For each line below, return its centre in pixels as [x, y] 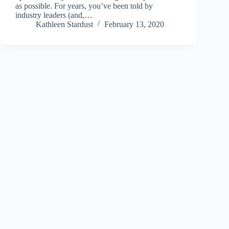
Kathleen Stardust [64, 24]
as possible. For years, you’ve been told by [84, 6]
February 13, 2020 [134, 24]
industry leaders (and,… [54, 15]
